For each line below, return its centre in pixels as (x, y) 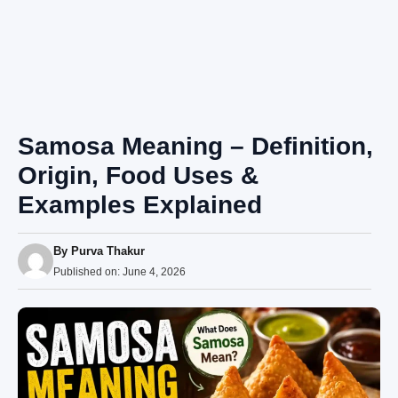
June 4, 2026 (154, 271)
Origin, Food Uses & (138, 175)
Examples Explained (140, 204)
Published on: (88, 271)
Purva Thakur (108, 251)
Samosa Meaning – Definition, (195, 146)
